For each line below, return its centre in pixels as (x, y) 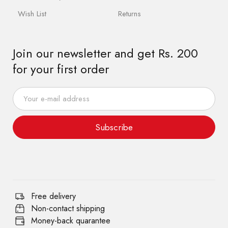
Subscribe (114, 127)
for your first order (61, 69)
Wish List (32, 14)
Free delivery (53, 196)
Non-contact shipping (68, 208)
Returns (129, 14)
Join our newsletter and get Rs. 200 (105, 53)
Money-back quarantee (70, 221)
